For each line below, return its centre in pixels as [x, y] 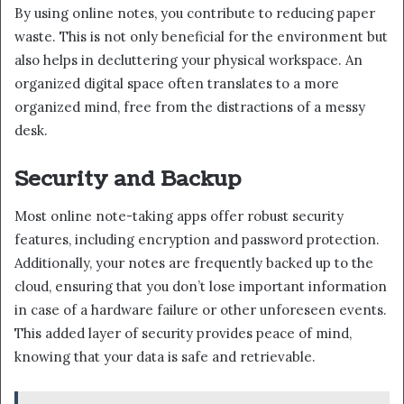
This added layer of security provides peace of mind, [183, 333]
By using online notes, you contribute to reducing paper [195, 14]
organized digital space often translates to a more [177, 84]
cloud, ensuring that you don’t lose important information [201, 286]
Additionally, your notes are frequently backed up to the [194, 262]
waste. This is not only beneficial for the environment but [201, 37]
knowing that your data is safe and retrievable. [165, 356]
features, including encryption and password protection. [197, 239]
